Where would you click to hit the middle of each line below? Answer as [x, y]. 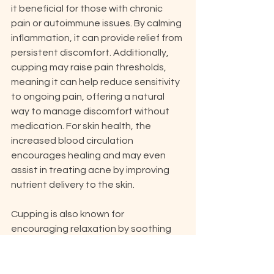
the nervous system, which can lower [94, 243]
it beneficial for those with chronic [88, 9]
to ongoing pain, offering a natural [89, 97]
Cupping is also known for [68, 214]
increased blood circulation [73, 141]
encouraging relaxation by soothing [92, 229]
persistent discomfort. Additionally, [91, 53]
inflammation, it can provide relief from [98, 38]
